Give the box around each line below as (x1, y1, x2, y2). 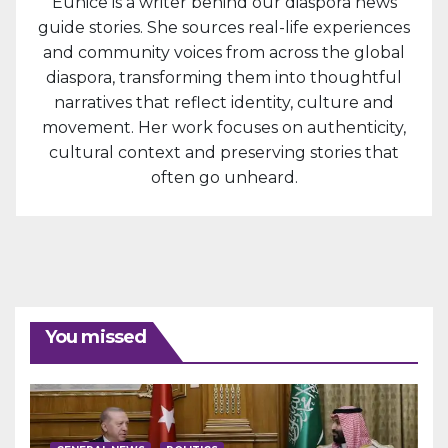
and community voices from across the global (43, 43, 405, 62)
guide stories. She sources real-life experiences (38, 18, 410, 37)
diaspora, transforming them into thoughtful (46, 68, 402, 87)
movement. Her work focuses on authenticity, (42, 118, 406, 137)
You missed (45, 326, 146, 348)
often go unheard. (150, 168, 298, 187)
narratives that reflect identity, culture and (54, 93, 394, 112)
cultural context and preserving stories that (49, 143, 399, 162)
